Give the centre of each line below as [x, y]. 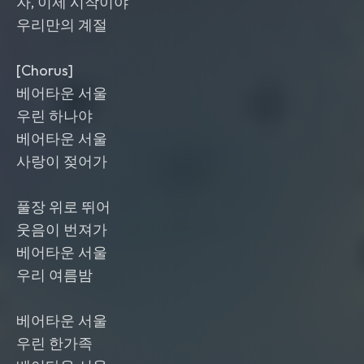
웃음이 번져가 [62, 230]
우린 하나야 [54, 116]
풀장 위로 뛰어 [63, 207]
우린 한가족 [54, 343]
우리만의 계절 [62, 25]
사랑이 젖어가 [62, 161]
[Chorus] [45, 70]
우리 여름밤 [54, 275]
